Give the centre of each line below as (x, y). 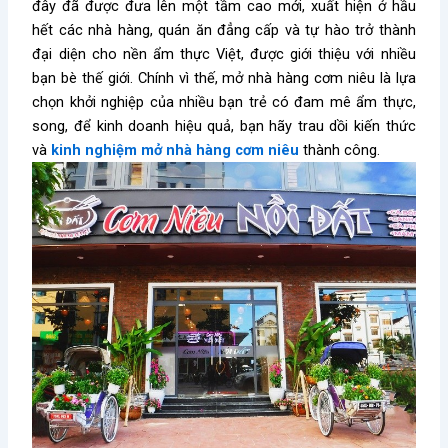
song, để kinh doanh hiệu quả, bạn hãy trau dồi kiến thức (224, 126)
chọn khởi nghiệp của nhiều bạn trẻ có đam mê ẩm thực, (224, 102)
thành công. (340, 150)
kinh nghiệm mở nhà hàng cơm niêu (175, 150)
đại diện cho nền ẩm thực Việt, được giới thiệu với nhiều (224, 54)
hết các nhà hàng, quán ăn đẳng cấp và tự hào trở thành (224, 30)
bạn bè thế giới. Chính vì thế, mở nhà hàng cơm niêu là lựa (224, 78)
